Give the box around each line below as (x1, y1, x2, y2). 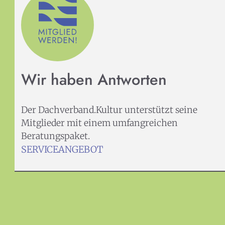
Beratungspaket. (21, 131, 90, 142)
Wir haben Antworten (21, 68, 167, 91)
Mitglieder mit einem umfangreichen (21, 118, 178, 129)
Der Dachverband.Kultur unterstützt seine (21, 104, 197, 116)
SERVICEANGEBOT (21, 144, 103, 156)
